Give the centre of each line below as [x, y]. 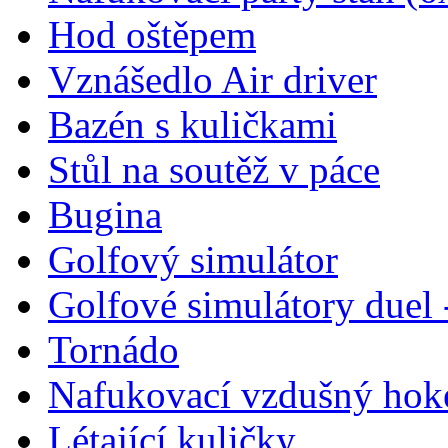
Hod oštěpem [152, 34]
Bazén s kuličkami [192, 124]
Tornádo [113, 349]
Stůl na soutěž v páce [214, 169]
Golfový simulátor [193, 259]
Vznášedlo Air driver [212, 79]
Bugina [105, 214]
